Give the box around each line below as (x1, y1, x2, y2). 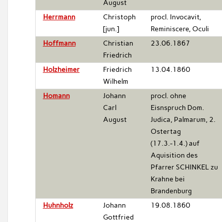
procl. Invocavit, (150, 12, 201, 21)
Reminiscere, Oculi (150, 24, 209, 33)
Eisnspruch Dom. (150, 103, 204, 112)
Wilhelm (103, 77, 128, 86)
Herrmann (43, 12, 75, 21)
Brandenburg (150, 186, 192, 195)
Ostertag (150, 127, 181, 136)
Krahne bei (150, 174, 185, 183)
